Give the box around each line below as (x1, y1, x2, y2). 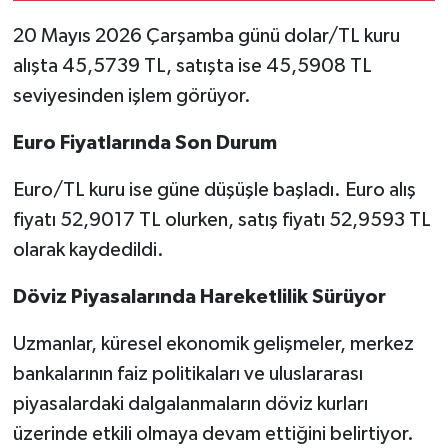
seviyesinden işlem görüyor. (12, 86, 251, 107)
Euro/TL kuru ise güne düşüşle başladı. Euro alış (12, 180, 416, 201)
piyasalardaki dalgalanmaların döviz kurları (12, 394, 368, 415)
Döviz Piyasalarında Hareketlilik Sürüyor (12, 287, 386, 308)
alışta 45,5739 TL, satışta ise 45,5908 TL (12, 56, 372, 77)
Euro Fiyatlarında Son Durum (12, 133, 277, 154)
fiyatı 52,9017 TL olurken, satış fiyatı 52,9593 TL (12, 210, 431, 231)
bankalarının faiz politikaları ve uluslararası (12, 364, 363, 385)
